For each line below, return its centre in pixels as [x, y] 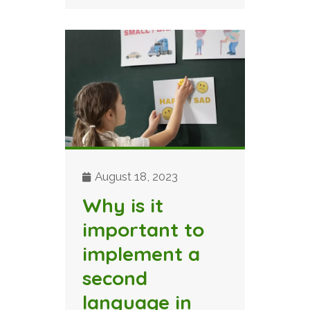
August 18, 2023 [135, 176]
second [115, 277]
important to [143, 229]
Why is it [123, 205]
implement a [141, 253]
